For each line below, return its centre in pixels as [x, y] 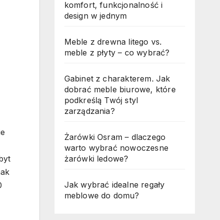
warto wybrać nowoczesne [116, 148]
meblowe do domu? [102, 196]
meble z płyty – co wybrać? [117, 53]
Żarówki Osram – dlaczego [115, 137]
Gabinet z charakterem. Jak [117, 79]
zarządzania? [89, 111]
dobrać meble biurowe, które [120, 90]
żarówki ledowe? [96, 159]
